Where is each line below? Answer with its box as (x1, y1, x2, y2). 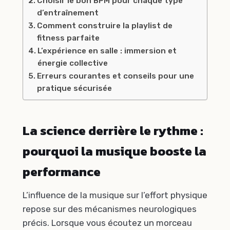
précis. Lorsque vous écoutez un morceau (23, 218, 192, 228)
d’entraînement (37, 8, 99, 18)
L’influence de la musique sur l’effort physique (23, 190, 207, 201)
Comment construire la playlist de (37, 21, 173, 31)
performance (23, 162, 101, 181)
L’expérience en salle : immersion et (37, 46, 177, 56)
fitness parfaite (37, 33, 100, 43)
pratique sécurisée (37, 84, 112, 93)
